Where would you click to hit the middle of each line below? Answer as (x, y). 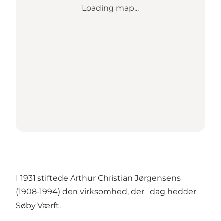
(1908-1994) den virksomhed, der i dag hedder (106, 192)
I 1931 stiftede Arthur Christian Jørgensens (98, 178)
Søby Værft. (38, 206)
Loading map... (110, 8)
